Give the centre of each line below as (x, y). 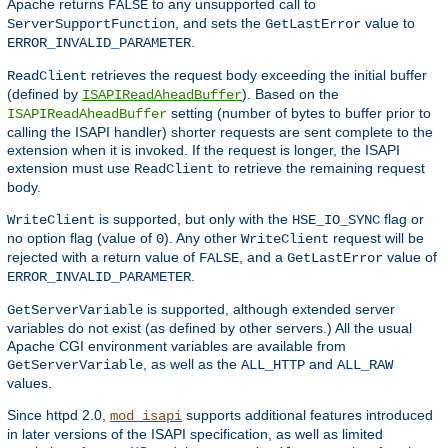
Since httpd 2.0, (58, 414)
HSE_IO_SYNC (336, 219)
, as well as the (192, 363)
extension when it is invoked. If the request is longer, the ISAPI (203, 149)
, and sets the (220, 22)
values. (29, 382)
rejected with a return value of (103, 256)
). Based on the (290, 93)
